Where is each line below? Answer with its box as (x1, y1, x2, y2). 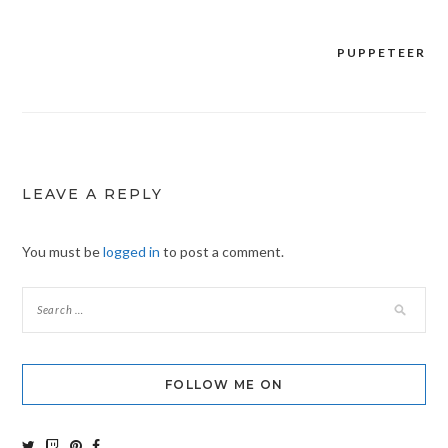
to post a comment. (159, 243, 284, 261)
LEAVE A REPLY (21, 185, 163, 204)
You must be (21, 243, 103, 261)
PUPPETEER (337, 45, 427, 61)
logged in (102, 243, 160, 261)
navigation (20, 80, 140, 106)
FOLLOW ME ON (165, 377, 283, 393)
